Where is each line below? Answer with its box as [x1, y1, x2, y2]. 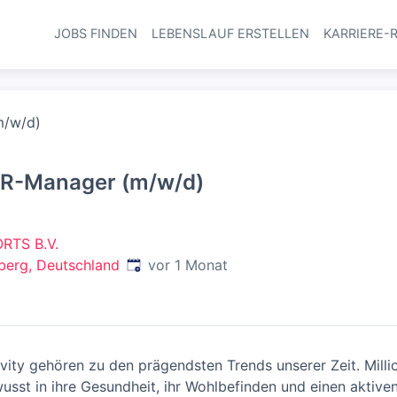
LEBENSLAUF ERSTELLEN [151, 26, 309, 41]
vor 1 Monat [148, 256, 228, 274]
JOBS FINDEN [53, 26, 137, 41]
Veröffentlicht [126, 255, 217, 273]
